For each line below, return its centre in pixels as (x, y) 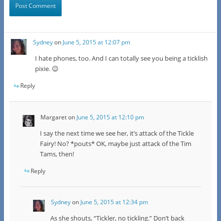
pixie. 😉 (47, 69)
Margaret (53, 117)
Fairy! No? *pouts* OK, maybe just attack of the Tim (115, 143)
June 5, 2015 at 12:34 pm (114, 202)
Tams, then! (57, 154)
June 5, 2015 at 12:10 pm (110, 117)
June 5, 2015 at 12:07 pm (97, 42)
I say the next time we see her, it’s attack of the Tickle (117, 133)
